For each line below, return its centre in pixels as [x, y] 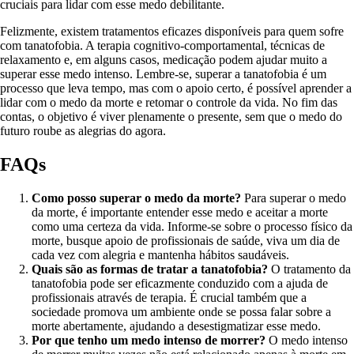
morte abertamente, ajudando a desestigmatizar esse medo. [176, 326]
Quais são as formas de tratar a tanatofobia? [150, 269]
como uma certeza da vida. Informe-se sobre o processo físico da [192, 226]
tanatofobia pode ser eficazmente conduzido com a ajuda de [180, 283]
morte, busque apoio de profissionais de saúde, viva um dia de [186, 240]
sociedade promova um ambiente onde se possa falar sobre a [181, 311]
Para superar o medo [294, 198]
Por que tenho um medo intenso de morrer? [149, 340]
